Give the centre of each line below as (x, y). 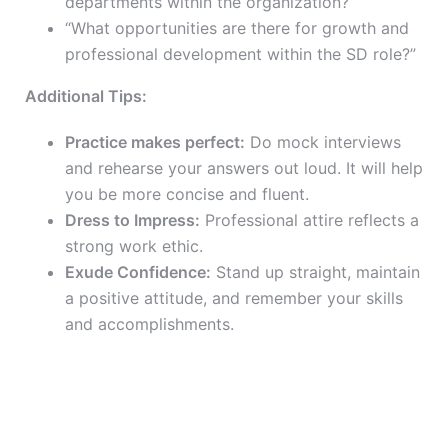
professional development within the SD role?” (240, 54)
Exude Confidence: (138, 272)
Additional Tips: (86, 96)
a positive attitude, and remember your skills (234, 298)
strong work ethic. (134, 246)
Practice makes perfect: (155, 142)
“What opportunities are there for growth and (237, 28)
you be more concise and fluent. (187, 194)
